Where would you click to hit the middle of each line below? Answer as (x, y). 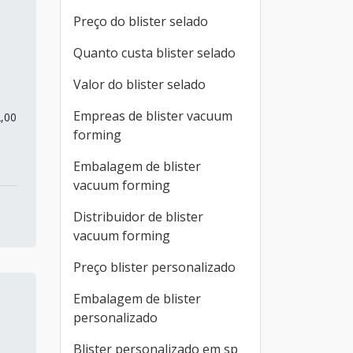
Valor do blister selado (139, 84)
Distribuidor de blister (138, 217)
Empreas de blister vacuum (153, 116)
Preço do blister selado (141, 21)
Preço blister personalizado (154, 267)
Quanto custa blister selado (154, 53)
